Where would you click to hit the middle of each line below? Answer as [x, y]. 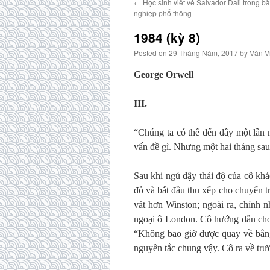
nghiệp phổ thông [163, 13]
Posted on [150, 53]
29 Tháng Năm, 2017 [203, 53]
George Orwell [164, 74]
